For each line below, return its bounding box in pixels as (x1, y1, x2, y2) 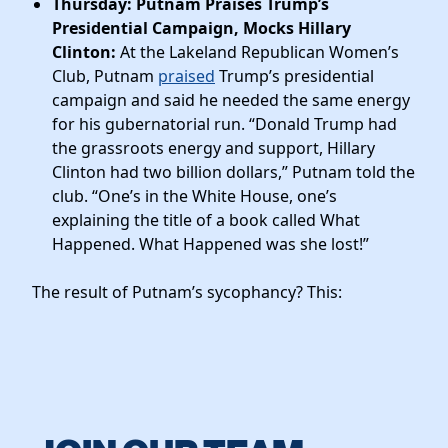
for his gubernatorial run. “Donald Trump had (52, 112, 397, 135)
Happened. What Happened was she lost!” (52, 232, 369, 255)
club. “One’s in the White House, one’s (52, 184, 337, 207)
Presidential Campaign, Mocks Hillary (52, 16, 351, 39)
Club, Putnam (52, 64, 158, 87)
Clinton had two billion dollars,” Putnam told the (52, 160, 415, 183)
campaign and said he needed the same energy (52, 88, 410, 111)
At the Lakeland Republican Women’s (116, 40, 399, 63)
